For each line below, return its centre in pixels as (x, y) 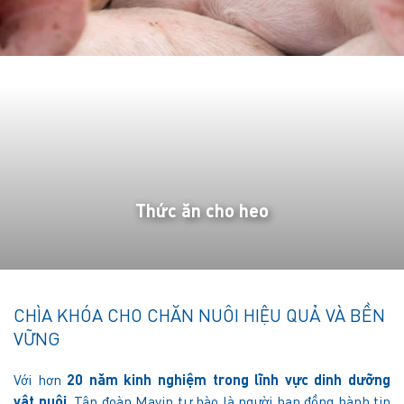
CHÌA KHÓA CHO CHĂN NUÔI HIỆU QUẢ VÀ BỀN (199, 317)
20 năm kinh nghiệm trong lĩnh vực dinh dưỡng (229, 381)
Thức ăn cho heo (202, 212)
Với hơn (41, 381)
